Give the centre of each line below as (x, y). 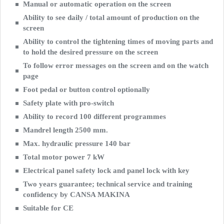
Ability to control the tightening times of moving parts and (118, 41)
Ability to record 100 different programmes (94, 116)
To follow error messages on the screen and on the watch (116, 65)
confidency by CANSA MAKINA (76, 194)
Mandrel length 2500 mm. (65, 130)
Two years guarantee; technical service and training (108, 184)
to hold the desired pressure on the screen (90, 52)
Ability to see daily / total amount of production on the (111, 17)
